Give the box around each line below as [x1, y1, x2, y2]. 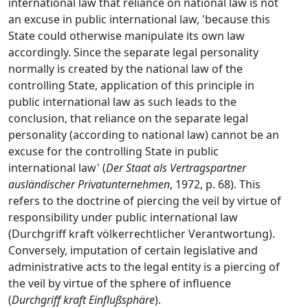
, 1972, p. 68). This [170, 177, 261, 192]
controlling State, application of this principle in [8, 78, 254, 93]
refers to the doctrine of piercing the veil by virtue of [8, 193, 281, 208]
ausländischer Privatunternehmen [8, 177, 170, 192]
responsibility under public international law [8, 210, 238, 225]
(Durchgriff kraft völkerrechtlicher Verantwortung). [8, 226, 275, 241]
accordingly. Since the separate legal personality [8, 45, 258, 60]
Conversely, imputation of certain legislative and [8, 243, 258, 258]
